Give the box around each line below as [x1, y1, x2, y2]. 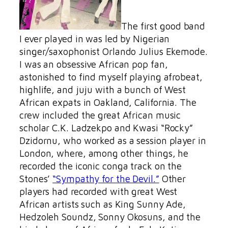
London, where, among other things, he [19, 148, 189, 159]
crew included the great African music [19, 109, 181, 121]
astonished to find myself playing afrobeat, [19, 71, 203, 83]
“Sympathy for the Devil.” [52, 173, 159, 185]
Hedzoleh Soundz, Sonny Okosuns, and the [19, 211, 201, 223]
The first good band [121, 20, 206, 32]
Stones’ [19, 173, 53, 185]
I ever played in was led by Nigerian [19, 33, 170, 45]
